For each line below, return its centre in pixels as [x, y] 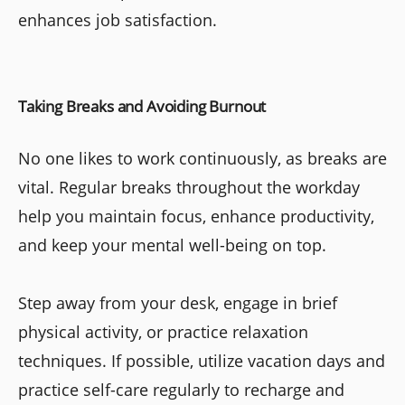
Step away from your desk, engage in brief [178, 302]
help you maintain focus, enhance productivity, [196, 216]
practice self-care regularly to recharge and [181, 389]
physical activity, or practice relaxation [163, 331]
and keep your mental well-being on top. [172, 245]
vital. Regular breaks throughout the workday [189, 187]
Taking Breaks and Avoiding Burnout [142, 106]
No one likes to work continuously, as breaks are [202, 158]
